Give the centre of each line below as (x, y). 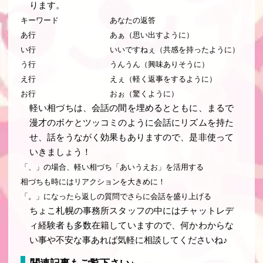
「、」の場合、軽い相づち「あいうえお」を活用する (112, 167)
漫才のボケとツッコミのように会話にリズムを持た (131, 123)
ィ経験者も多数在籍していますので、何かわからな (131, 226)
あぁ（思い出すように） (152, 35)
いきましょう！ (60, 152)
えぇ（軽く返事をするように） (163, 79)
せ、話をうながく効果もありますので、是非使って (131, 138)
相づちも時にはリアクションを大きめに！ (93, 182)
